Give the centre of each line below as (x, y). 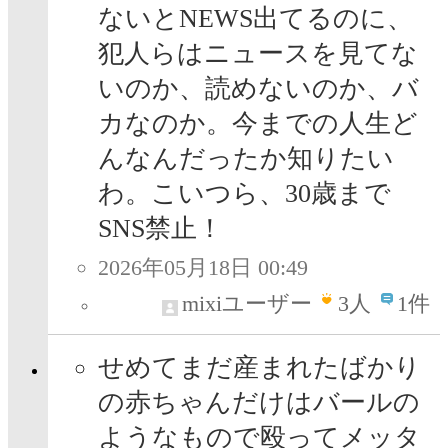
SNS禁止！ (160, 229)
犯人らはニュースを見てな (258, 54)
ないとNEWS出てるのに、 (255, 19)
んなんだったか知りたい (246, 159)
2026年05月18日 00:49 (203, 268)
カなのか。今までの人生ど (258, 124)
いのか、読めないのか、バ (258, 89)
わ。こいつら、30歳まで (244, 194)
